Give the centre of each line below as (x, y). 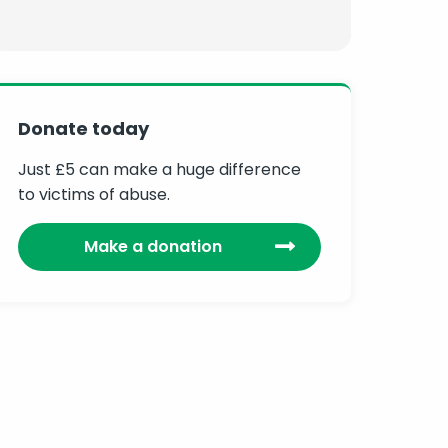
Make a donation (153, 247)
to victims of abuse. (94, 195)
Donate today (84, 129)
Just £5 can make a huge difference (160, 170)
